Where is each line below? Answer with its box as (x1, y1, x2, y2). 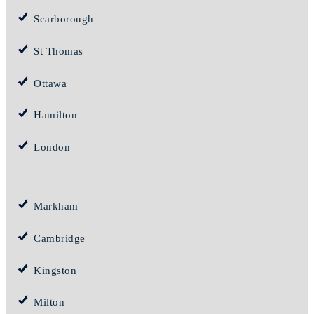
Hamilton (34, 109, 77, 121)
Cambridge (34, 233, 86, 245)
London (34, 142, 70, 153)
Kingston (34, 264, 76, 276)
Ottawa (34, 77, 67, 89)
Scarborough (34, 13, 94, 25)
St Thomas (34, 46, 83, 57)
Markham (34, 200, 78, 212)
